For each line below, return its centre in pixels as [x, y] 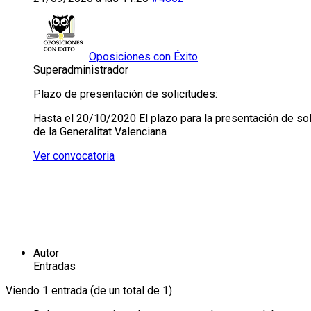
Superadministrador [81, 69]
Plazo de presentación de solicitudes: [125, 94]
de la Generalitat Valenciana [100, 131]
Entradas [54, 266]
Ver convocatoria [74, 155]
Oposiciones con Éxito [143, 56]
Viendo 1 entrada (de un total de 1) [89, 290]
